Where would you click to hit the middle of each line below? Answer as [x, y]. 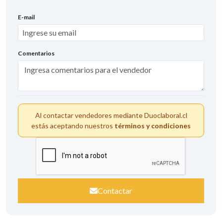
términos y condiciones [153, 125]
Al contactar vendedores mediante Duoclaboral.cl [111, 115]
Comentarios [36, 54]
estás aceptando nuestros [73, 125]
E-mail [26, 17]
